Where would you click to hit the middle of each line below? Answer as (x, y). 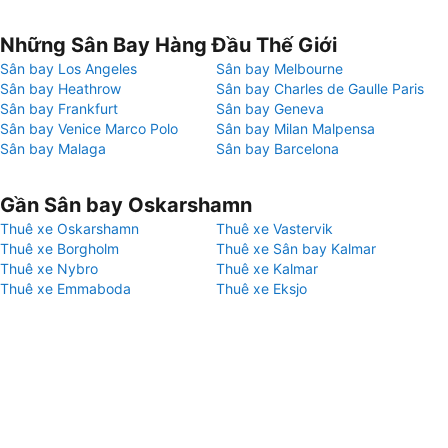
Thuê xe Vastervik (274, 228)
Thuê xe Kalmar (267, 268)
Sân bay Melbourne (279, 68)
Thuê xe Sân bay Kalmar (296, 248)
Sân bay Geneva (270, 108)
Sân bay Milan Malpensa (295, 128)
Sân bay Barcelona (277, 148)
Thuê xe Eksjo (261, 288)
